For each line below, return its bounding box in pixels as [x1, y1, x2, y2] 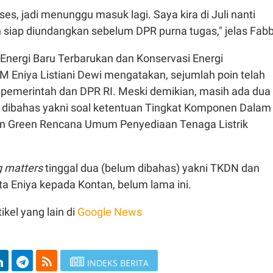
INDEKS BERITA [87, 257, 149, 269]
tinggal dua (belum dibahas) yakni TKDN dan [43, 161, 260, 174]
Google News [77, 205, 142, 218]
